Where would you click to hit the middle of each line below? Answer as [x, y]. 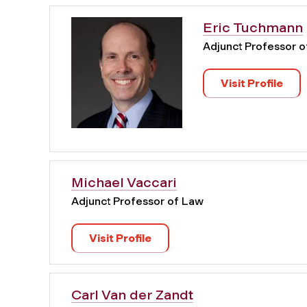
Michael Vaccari [124, 183]
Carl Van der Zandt [132, 295]
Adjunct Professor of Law [137, 201]
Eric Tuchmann [253, 28]
